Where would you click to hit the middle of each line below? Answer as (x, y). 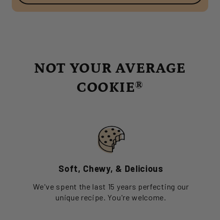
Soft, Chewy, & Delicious (111, 169)
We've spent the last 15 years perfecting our (111, 187)
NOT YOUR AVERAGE (110, 69)
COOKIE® (110, 88)
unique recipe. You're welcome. (111, 197)
